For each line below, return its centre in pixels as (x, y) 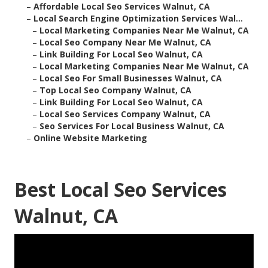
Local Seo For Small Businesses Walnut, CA (131, 78)
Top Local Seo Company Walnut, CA (115, 90)
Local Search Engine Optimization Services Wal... (138, 19)
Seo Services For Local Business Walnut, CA (132, 126)
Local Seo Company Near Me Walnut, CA (125, 42)
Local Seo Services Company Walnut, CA (125, 114)
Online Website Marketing (90, 138)
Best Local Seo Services (121, 190)
